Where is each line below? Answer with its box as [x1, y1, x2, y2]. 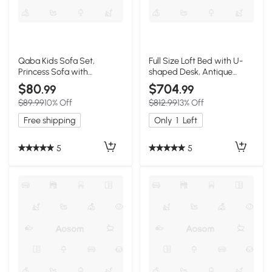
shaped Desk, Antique [149, 66, 233, 78]
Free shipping [23, 115, 75, 126]
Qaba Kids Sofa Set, [18, 55, 95, 67]
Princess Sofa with [18, 66, 88, 78]
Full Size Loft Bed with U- [149, 55, 243, 67]
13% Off [177, 97, 205, 109]
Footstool [18, 77, 53, 89]
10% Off [44, 97, 72, 109]
